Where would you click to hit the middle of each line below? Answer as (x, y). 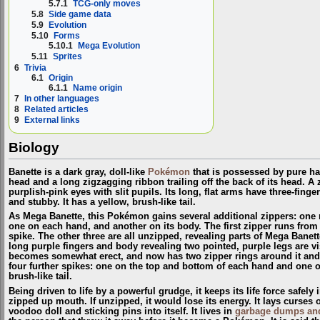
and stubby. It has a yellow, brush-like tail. (102, 202)
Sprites (68, 57)
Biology (34, 148)
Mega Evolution (109, 46)
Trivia (35, 67)
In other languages (62, 98)
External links (52, 120)
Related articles (56, 109)
